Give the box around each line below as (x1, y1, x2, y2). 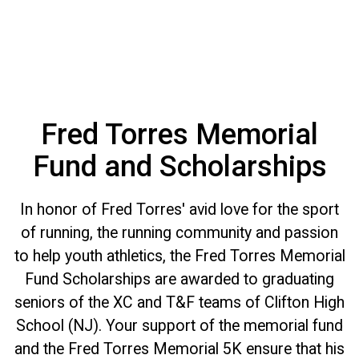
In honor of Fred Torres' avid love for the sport (20, 200, 339, 220)
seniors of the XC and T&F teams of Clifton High (14, 293, 345, 313)
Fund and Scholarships (32, 148, 327, 184)
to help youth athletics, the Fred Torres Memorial (14, 247, 345, 266)
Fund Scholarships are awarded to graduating (25, 270, 334, 289)
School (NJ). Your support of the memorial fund (16, 317, 343, 336)
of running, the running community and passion (21, 224, 338, 243)
